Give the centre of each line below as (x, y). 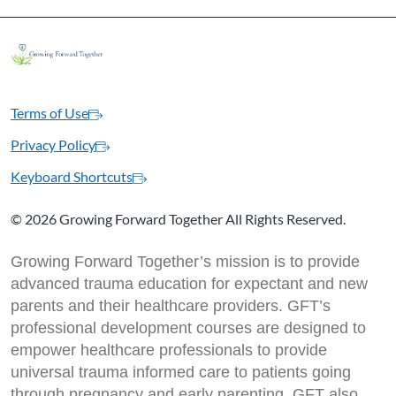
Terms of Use (49, 113)
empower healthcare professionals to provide (169, 350)
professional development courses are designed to (188, 328)
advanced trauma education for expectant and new (189, 284)
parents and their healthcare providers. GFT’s (171, 306)
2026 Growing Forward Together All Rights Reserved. (184, 219)
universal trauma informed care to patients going (181, 373)
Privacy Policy (53, 145)
